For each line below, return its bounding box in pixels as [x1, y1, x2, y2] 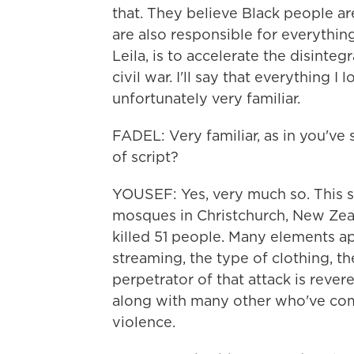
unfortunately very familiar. [112, 88, 300, 108]
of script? [112, 147, 179, 167]
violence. [112, 312, 175, 332]
